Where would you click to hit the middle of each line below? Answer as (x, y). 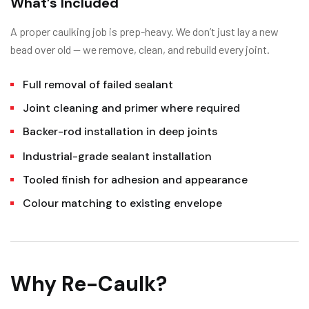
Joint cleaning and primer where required (131, 108)
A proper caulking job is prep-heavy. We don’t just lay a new (144, 32)
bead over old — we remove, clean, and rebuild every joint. (140, 50)
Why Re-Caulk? (89, 284)
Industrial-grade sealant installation (117, 157)
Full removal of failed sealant (98, 85)
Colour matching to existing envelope (122, 203)
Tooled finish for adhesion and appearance (135, 180)
